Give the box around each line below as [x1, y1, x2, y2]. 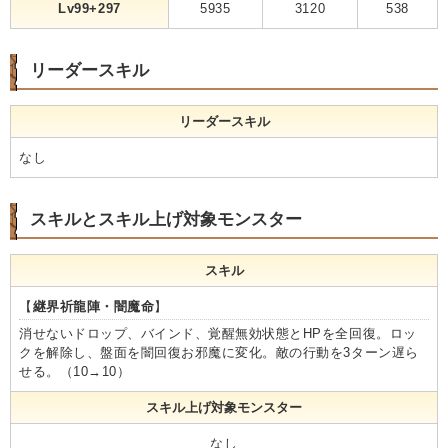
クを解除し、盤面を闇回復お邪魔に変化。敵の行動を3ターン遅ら [19, 344, 419, 360]
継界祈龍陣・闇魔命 [32, 298, 155, 314]
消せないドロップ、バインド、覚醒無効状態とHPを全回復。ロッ [19, 325, 417, 341]
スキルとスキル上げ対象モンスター [30, 209, 302, 229]
